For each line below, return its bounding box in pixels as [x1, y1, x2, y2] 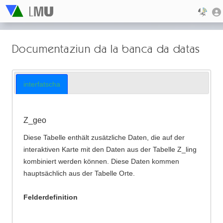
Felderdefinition [23, 193, 78, 201]
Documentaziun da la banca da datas [12, 41, 200, 56]
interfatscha [23, 80, 60, 88]
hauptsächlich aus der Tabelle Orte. [23, 169, 135, 177]
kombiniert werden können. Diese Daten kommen [23, 157, 180, 165]
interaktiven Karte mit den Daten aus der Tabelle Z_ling [23, 145, 197, 153]
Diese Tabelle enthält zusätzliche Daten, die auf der [23, 133, 185, 141]
